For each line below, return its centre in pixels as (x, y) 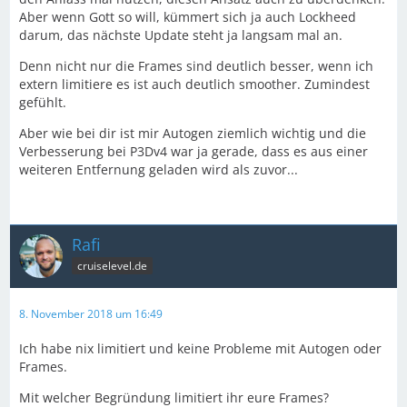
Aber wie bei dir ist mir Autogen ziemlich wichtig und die (193, 134)
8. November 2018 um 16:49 (91, 314)
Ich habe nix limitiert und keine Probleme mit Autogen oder (200, 349)
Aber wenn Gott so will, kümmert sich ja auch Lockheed (188, 17)
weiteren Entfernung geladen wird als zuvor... (159, 170)
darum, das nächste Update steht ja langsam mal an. (181, 35)
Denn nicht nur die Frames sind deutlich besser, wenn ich (196, 66)
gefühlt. (43, 103)
